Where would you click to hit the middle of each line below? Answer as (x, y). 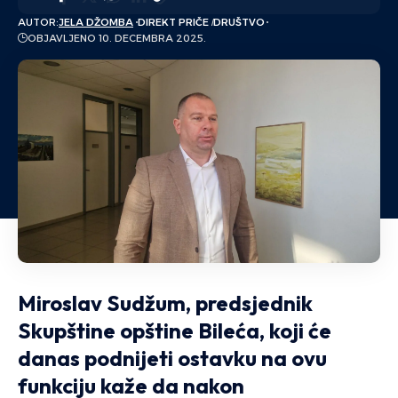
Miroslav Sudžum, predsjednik (165, 303)
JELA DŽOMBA (96, 22)
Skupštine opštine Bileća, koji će (175, 331)
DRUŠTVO (239, 22)
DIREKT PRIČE (173, 22)
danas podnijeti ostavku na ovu (172, 358)
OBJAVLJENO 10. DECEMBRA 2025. (117, 38)
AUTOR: (38, 22)
